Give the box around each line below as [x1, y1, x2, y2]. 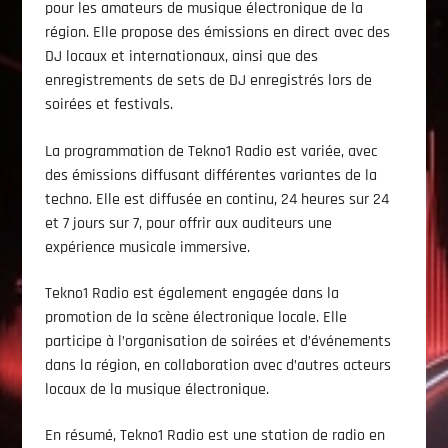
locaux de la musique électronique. [44, 378, 269, 400]
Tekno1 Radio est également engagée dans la [44, 282, 339, 304]
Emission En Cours [22, 74, 127, 93]
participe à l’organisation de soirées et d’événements [44, 330, 391, 352]
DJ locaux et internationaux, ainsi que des [44, 46, 318, 68]
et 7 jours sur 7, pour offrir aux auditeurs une [44, 212, 332, 234]
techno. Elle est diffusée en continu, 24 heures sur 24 [44, 188, 389, 210]
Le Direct [108, 237, 165, 259]
